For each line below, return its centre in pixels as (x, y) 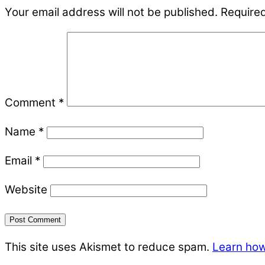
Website (26, 189)
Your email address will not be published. (111, 12)
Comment (32, 103)
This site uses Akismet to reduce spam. (109, 247)
